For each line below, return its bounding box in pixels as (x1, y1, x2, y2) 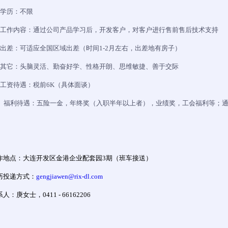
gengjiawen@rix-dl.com (36, 173, 103, 180)
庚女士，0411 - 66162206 (16, 191, 91, 198)
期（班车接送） (106, 154, 152, 162)
